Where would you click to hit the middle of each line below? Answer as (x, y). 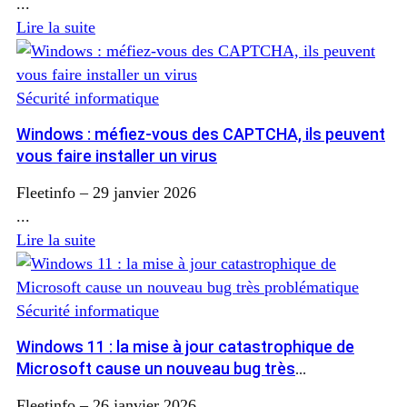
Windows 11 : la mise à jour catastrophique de (185, 347)
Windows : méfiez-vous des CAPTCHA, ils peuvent (201, 134)
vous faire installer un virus (117, 156)
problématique (70, 391)
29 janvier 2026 (144, 193)
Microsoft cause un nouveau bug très (156, 369)
